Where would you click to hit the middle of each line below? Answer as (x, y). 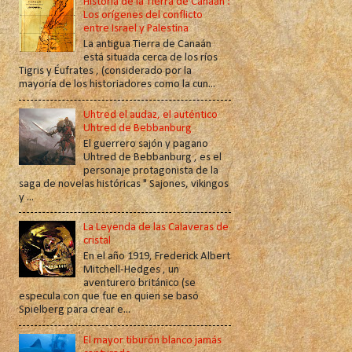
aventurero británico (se (140, 284)
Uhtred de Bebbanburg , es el (153, 157)
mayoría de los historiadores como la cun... (117, 85)
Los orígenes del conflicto (143, 16)
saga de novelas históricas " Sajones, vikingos (123, 184)
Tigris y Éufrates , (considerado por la (105, 71)
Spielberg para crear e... (74, 310)
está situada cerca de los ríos (151, 58)
